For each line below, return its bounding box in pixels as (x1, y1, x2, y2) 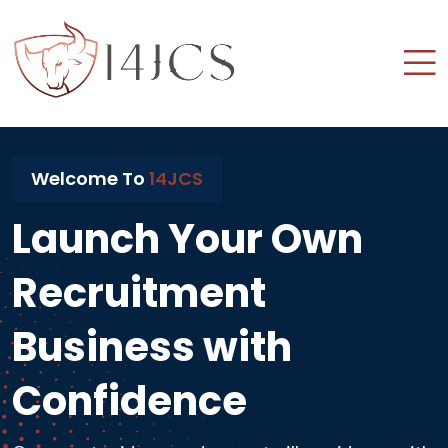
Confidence (12, 373, 247, 429)
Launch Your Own (12, 211, 363, 267)
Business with (12, 319, 292, 375)
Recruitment (12, 265, 266, 321)
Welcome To (31, 165, 149, 191)
